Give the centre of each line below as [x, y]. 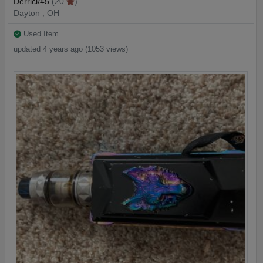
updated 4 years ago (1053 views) [71, 49]
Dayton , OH [36, 14]
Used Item [40, 34]
